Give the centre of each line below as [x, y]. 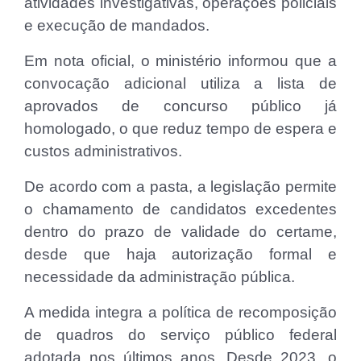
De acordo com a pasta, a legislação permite [180, 187]
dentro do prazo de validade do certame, [180, 232]
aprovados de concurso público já [180, 106]
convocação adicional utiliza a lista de [180, 84]
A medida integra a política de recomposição [180, 313]
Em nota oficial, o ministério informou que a [180, 61]
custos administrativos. [103, 151]
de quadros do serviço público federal [180, 335]
